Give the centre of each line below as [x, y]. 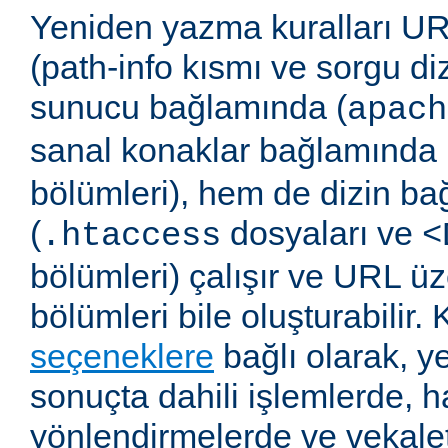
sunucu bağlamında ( [188, 107]
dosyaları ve [321, 233]
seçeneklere [122, 356]
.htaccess [131, 236]
